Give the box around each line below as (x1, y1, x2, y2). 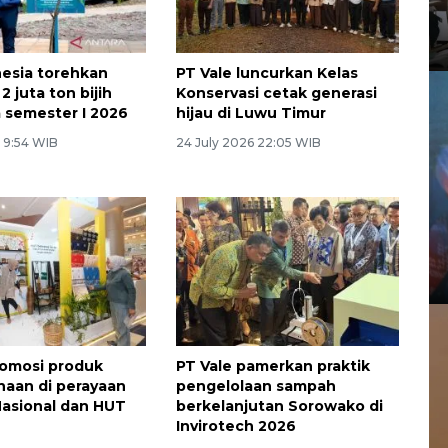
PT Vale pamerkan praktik (175, 356, 370, 375)
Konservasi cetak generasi (175, 83, 377, 102)
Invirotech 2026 (175, 416, 296, 435)
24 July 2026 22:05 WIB (175, 134, 321, 150)
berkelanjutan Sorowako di (175, 396, 383, 415)
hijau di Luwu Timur (175, 103, 326, 122)
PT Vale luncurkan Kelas (175, 63, 358, 82)
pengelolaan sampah (175, 376, 336, 395)
